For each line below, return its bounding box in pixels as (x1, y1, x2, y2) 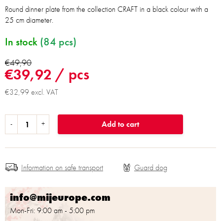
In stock (5, 35, 40, 49)
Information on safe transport (21, 162, 103, 173)
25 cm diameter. (5, 15, 53, 25)
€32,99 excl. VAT (5, 87, 58, 97)
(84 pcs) (40, 35, 76, 49)
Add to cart (102, 119, 139, 129)
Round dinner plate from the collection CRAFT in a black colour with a (5, 4, 208, 14)
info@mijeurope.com (10, 191, 110, 204)
